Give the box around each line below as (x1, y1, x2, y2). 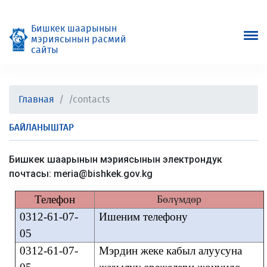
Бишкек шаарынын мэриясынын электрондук (9, 154, 222, 165)
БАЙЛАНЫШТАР (9, 123, 74, 132)
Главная (18, 95, 54, 104)
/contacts (69, 95, 110, 104)
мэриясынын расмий (31, 35, 126, 44)
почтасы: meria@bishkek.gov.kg (9, 168, 153, 179)
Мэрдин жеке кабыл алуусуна (98, 244, 242, 257)
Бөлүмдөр (156, 193, 201, 205)
